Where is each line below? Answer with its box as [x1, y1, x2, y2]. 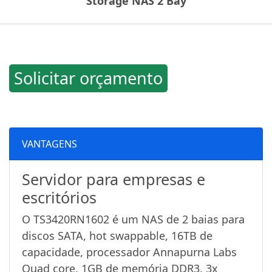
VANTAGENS [22, 137, 77, 151]
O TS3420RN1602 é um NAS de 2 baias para [22, 212, 245, 227]
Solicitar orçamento [14, 67, 163, 90]
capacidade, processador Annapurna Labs [22, 245, 237, 260]
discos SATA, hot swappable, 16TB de [22, 228, 212, 243]
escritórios [22, 187, 97, 208]
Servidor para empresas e [22, 169, 205, 190]
